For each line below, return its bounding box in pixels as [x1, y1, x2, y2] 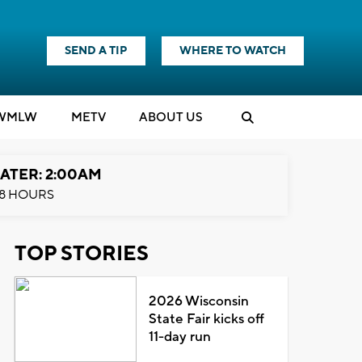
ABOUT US [139, 110, 203, 125]
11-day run [149, 328, 212, 346]
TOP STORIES [14, 241, 149, 267]
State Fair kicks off [149, 310, 265, 328]
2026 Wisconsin [149, 293, 250, 310]
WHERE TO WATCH [179, 44, 286, 58]
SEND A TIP [65, 44, 128, 58]
